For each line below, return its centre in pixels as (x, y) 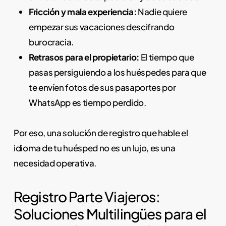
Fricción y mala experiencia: (82, 11)
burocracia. (51, 42)
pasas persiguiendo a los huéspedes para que (117, 72)
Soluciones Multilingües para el (110, 214)
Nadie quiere (162, 11)
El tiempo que (167, 57)
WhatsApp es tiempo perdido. (87, 102)
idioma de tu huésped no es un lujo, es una (94, 148)
